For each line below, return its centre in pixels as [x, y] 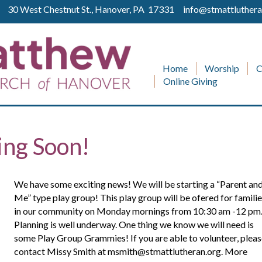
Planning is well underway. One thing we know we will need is [134, 224]
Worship [222, 68]
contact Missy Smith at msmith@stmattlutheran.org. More [131, 251]
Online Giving [190, 81]
